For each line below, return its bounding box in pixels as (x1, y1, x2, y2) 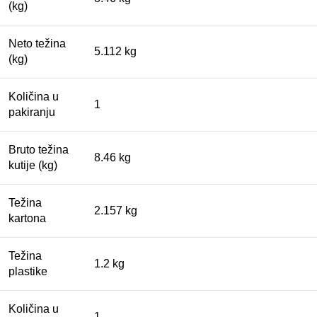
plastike (8, 265, 47, 278)
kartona (8, 212, 46, 225)
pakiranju (8, 106, 55, 119)
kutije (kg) (8, 159, 57, 172)
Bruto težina (8, 144, 69, 156)
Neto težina (8, 38, 66, 50)
